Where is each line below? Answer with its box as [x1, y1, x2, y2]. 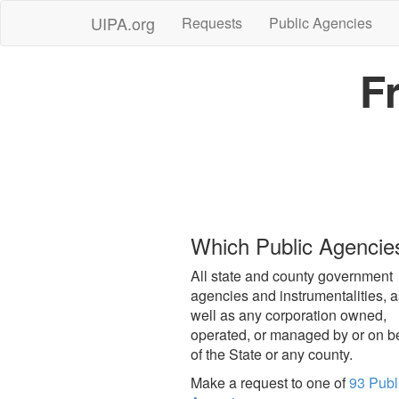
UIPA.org [91, 12, 155, 35]
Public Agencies [269, 12, 372, 33]
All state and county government [190, 265, 393, 286]
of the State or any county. [190, 344, 353, 364]
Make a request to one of [190, 372, 349, 393]
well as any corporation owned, [190, 305, 387, 325]
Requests [182, 12, 242, 33]
